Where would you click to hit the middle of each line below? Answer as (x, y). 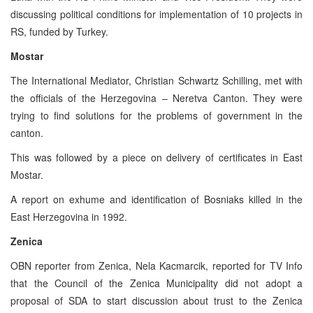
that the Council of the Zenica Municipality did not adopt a (156, 283)
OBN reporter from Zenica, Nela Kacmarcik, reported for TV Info (156, 265)
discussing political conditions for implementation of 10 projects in (156, 14)
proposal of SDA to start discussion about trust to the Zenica (156, 300)
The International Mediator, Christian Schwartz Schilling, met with (156, 80)
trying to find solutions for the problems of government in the (156, 115)
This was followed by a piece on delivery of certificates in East (156, 157)
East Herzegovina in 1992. (69, 216)
